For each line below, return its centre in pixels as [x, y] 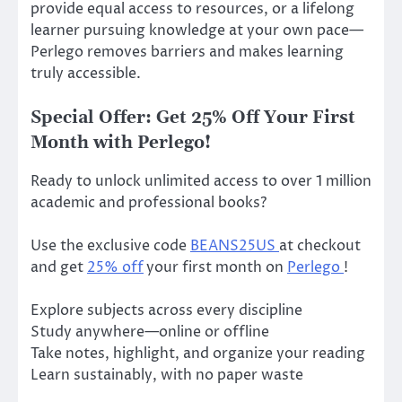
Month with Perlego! [121, 143]
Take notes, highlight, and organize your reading [198, 354]
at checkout [320, 246]
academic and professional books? [149, 203]
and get [59, 268]
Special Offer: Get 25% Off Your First [193, 118]
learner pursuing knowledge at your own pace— [197, 30]
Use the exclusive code [110, 246]
